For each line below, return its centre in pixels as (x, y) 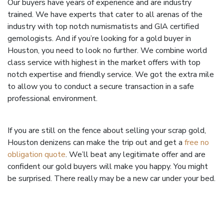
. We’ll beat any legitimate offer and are (135, 154)
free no (197, 142)
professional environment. (55, 98)
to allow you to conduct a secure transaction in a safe (101, 86)
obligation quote (36, 154)
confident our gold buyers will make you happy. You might (108, 166)
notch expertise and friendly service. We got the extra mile (111, 74)
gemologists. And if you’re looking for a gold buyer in (99, 38)
